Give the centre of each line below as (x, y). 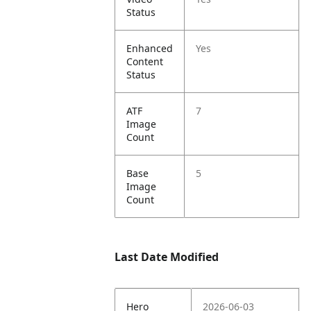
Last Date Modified (167, 257)
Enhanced (150, 48)
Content (145, 61)
